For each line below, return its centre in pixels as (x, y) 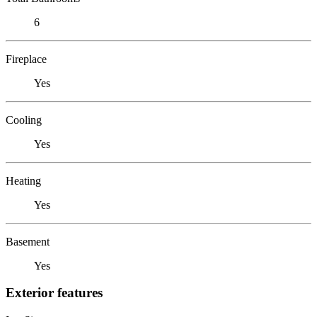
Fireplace (26, 59)
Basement (28, 241)
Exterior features (54, 293)
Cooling (24, 120)
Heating (23, 180)
